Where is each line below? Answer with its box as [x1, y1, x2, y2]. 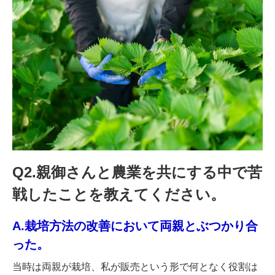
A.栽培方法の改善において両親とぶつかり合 [12, 219, 258, 233]
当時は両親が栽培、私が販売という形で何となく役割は [12, 261, 258, 272]
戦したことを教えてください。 [12, 185, 225, 203]
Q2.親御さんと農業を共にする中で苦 [12, 163, 262, 180]
